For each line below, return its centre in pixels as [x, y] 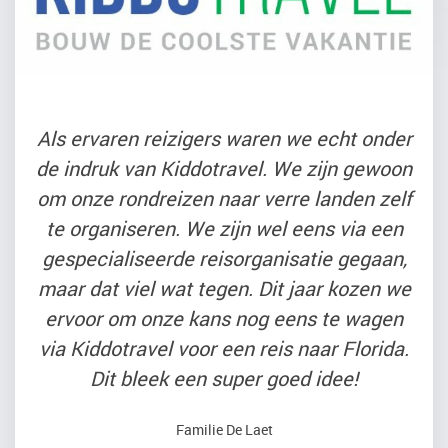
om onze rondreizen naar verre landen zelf [224, 199]
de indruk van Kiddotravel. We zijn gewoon [224, 169]
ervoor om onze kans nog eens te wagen [224, 319]
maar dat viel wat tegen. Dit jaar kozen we [224, 289]
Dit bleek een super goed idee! [224, 379]
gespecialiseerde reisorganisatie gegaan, [224, 259]
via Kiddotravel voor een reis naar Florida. [224, 349]
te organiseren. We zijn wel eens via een [224, 229]
